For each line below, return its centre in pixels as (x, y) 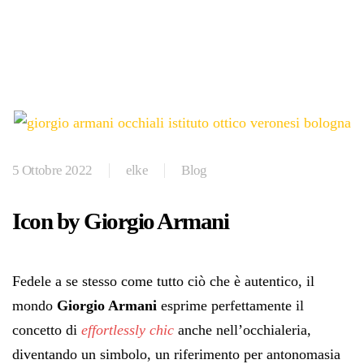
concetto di (47, 329)
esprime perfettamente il (230, 305)
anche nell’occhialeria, (243, 329)
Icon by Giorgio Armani (120, 221)
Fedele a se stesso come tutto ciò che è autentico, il (163, 281)
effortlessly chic (128, 329)
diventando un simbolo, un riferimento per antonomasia (176, 354)
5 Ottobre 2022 (52, 170)
